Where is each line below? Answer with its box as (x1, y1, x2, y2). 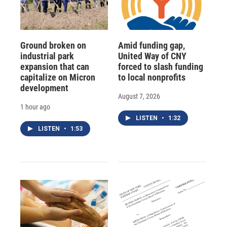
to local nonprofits (118, 71, 185, 83)
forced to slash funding (118, 61, 203, 72)
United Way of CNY (118, 50, 186, 61)
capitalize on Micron (20, 71, 95, 83)
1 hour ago (20, 102, 50, 111)
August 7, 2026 (118, 92, 160, 100)
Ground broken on (20, 40, 86, 51)
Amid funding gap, (118, 40, 185, 51)
